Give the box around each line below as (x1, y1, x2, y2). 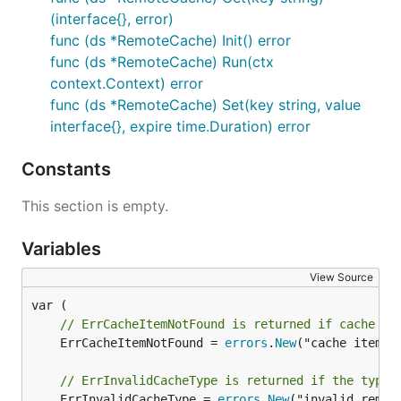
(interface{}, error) (50, 10, 174, 28)
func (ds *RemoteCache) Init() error (50, 31, 291, 49)
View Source (310, 270, 373, 284)
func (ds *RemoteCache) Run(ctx (50, 53, 274, 71)
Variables (21, 238, 106, 260)
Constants (21, 158, 115, 180)
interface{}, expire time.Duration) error (50, 117, 311, 135)
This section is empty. (21, 197, 168, 215)
